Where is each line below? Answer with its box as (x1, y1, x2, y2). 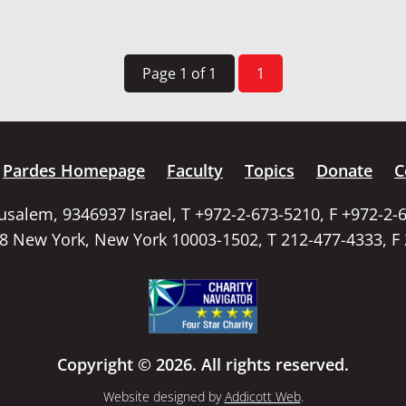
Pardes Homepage (3, 159, 145, 182)
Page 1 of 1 (141, 63, 217, 84)
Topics (245, 159, 295, 182)
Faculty (167, 159, 223, 182)
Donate (316, 159, 372, 182)
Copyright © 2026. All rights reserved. (57, 353, 349, 376)
